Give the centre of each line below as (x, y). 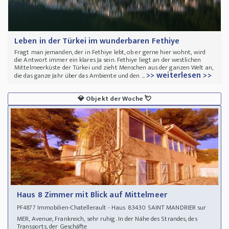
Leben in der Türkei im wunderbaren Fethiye (97, 41)
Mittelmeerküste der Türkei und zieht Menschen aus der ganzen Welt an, (114, 68)
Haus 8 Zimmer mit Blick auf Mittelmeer (92, 195)
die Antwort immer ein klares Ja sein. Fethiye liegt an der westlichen (108, 60)
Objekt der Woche (114, 99)
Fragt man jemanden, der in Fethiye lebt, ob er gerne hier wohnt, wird (110, 52)
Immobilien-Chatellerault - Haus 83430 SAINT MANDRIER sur (121, 208)
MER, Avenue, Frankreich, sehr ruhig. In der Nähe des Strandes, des (107, 219)
